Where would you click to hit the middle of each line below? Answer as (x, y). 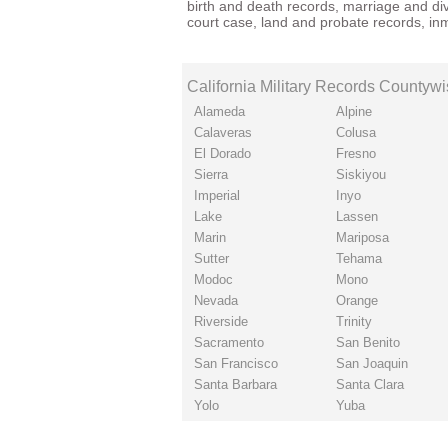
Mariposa (362, 237)
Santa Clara (369, 384)
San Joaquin (371, 363)
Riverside (220, 321)
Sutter (211, 258)
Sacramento (228, 342)
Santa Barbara (235, 384)
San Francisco (235, 363)
